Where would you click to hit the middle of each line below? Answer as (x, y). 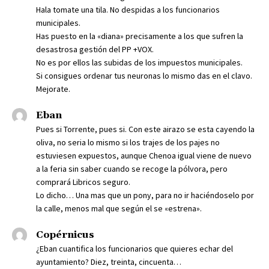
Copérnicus (65, 235)
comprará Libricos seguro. (83, 182)
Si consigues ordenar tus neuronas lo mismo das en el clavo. (144, 76)
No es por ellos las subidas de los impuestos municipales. (139, 63)
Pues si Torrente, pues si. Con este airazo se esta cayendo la (145, 129)
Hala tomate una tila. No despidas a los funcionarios (128, 10)
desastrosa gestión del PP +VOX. (95, 50)
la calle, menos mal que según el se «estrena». (119, 209)
